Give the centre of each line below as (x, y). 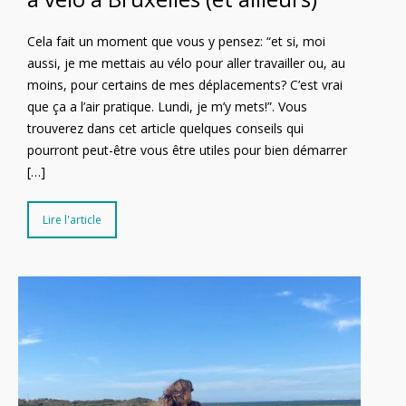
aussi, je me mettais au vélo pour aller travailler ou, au (186, 63)
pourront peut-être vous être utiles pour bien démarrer (187, 150)
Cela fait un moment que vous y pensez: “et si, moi (176, 42)
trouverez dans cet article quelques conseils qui (165, 129)
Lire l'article (72, 220)
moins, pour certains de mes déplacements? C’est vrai (185, 85)
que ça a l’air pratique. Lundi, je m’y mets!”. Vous (167, 107)
